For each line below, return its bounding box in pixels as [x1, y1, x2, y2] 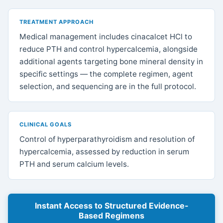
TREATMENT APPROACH [19, 18, 94, 26]
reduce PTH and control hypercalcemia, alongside [19, 44, 198, 54]
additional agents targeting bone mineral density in [19, 57, 204, 67]
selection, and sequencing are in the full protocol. [19, 82, 197, 92]
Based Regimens [79, 211, 144, 221]
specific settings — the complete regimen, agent [19, 69, 194, 79]
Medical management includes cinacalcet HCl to [19, 32, 193, 42]
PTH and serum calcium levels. [19, 159, 129, 169]
